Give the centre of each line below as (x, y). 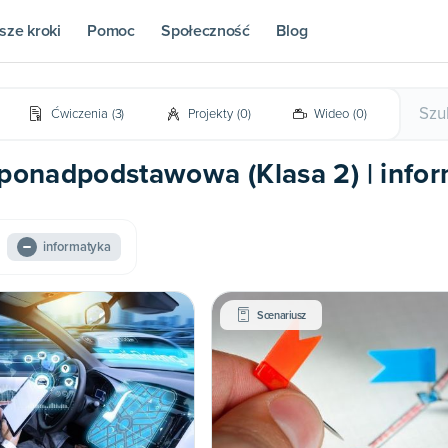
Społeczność (205, 30)
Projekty (210, 114)
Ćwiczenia (79, 114)
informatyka (77, 247)
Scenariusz (282, 315)
